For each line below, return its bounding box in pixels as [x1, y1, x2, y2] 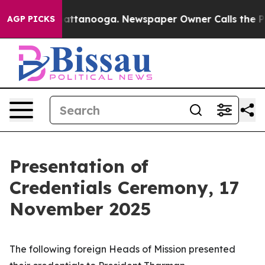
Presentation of [9, 155, 148, 177]
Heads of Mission [109, 243, 189, 255]
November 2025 [9, 198, 151, 220]
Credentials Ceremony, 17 [9, 176, 240, 199]
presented [189, 243, 235, 255]
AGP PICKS [7, 14, 55, 24]
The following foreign [9, 243, 109, 255]
